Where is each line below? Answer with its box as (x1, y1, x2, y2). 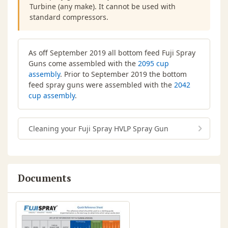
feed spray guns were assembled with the (28, 80, 174, 90)
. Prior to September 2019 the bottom (60, 69, 187, 79)
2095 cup (138, 59, 169, 69)
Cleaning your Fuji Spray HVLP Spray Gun (28, 124, 168, 134)
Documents (18, 172, 71, 185)
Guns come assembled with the (28, 59, 138, 69)
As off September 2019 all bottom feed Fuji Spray (28, 48, 195, 58)
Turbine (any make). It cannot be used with (30, 2, 176, 12)
